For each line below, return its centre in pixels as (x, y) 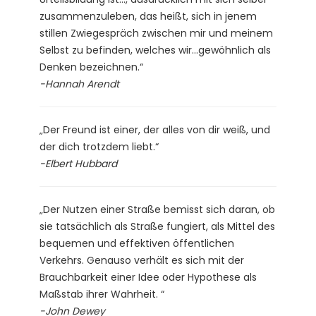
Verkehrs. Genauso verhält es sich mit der (142, 260)
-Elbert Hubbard (78, 163)
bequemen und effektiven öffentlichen (137, 243)
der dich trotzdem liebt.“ (99, 146)
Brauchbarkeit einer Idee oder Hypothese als (148, 277)
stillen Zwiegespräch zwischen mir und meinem (156, 33)
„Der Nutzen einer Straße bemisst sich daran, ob (157, 209)
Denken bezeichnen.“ (91, 67)
